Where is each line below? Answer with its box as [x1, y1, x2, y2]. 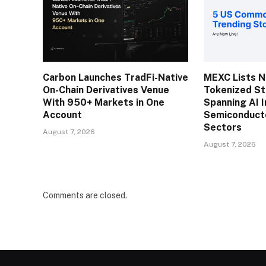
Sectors [204, 122, 242, 134]
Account [43, 109, 82, 121]
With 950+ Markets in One [43, 97, 164, 109]
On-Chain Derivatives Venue [43, 84, 169, 96]
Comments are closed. [43, 191, 127, 201]
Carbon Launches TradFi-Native [43, 72, 188, 84]
